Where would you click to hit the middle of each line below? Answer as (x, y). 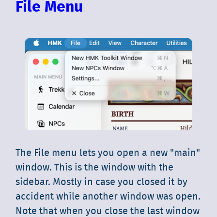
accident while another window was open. (108, 196)
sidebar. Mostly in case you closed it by (101, 182)
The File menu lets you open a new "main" (108, 153)
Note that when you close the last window (108, 211)
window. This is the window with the (94, 167)
